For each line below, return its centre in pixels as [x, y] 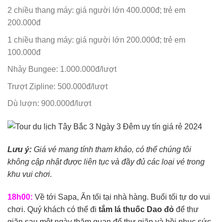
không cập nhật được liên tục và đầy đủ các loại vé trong [106, 162]
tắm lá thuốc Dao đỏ [136, 209]
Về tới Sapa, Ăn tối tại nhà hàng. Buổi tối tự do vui [121, 197]
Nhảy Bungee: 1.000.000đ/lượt [62, 69]
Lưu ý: [20, 150]
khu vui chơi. [30, 174]
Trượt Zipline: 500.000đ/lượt [57, 86]
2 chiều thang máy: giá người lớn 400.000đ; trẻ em [96, 10]
